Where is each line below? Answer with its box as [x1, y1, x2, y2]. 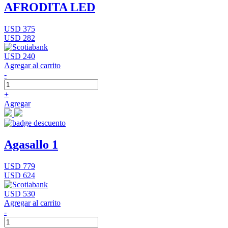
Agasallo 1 [4, 138, 58, 152]
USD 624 [4, 171, 35, 180]
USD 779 [4, 162, 35, 171]
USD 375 [4, 24, 35, 34]
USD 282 [4, 34, 35, 43]
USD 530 [4, 189, 35, 198]
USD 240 [4, 52, 35, 61]
